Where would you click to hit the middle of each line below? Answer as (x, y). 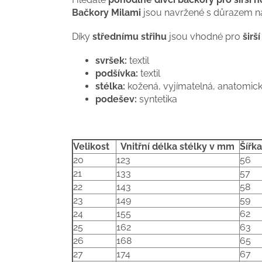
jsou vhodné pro (205, 37)
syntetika (157, 99)
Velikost (94, 147)
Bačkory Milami (106, 13)
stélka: (110, 87)
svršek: (111, 61)
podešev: (116, 99)
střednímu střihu (130, 37)
